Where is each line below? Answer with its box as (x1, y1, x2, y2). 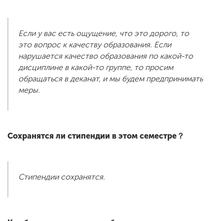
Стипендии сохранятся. (18, 172, 105, 182)
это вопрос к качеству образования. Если (18, 40, 171, 50)
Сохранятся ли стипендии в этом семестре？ (7, 131, 184, 141)
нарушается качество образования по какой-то (18, 51, 193, 61)
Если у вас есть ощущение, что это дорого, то (18, 29, 189, 38)
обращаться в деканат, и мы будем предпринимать (18, 74, 203, 84)
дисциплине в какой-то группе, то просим (18, 63, 173, 73)
